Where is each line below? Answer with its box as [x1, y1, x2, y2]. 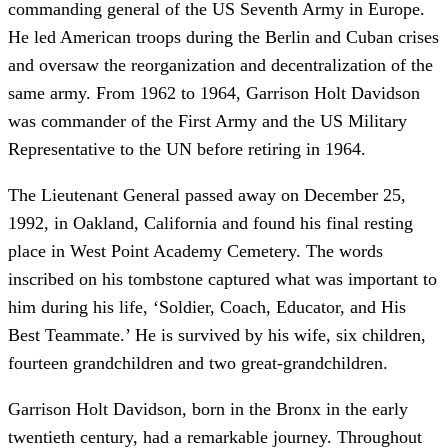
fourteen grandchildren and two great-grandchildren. [8, 353, 388, 374]
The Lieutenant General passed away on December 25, [8, 185, 406, 206]
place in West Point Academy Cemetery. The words [8, 241, 383, 262]
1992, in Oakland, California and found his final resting [8, 213, 413, 234]
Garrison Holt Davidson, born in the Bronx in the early [8, 399, 408, 420]
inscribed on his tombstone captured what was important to [8, 269, 437, 290]
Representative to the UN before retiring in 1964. [8, 139, 366, 160]
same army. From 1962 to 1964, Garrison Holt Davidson [8, 83, 420, 104]
